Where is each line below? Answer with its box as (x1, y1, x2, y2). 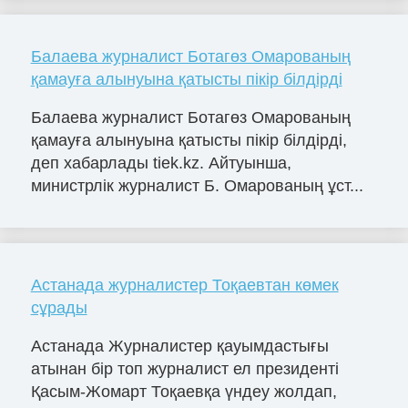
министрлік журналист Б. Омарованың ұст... (30, 176, 363, 195)
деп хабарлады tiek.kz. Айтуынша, (30, 153, 291, 172)
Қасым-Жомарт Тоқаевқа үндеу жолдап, (30, 382, 337, 401)
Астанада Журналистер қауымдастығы (30, 336, 329, 355)
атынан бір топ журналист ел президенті (30, 359, 339, 378)
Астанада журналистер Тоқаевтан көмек (30, 275, 339, 294)
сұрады (30, 298, 87, 317)
